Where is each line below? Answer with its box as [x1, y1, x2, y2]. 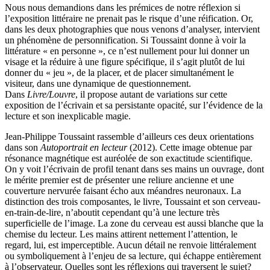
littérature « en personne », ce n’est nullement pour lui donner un [5, 46, 250, 57]
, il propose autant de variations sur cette [75, 89, 227, 100]
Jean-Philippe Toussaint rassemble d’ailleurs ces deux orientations [5, 131, 254, 142]
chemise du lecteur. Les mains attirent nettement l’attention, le [5, 229, 237, 240]
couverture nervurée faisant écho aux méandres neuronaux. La [5, 186, 241, 196]
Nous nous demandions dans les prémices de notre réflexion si [5, 2, 240, 13]
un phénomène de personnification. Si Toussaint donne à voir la [5, 35, 246, 46]
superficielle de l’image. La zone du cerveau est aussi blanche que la [5, 218, 263, 229]
